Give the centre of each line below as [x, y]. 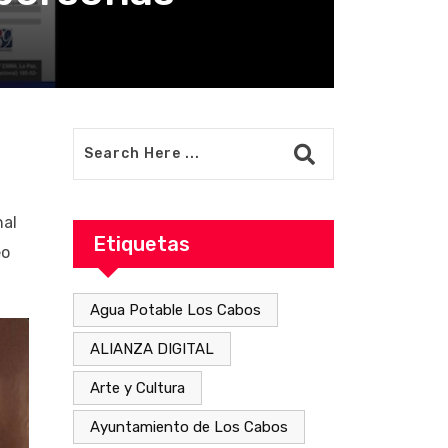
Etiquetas [141, 243]
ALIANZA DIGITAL [152, 348]
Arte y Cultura [137, 387]
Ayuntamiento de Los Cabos [189, 426]
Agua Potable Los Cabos [175, 309]
